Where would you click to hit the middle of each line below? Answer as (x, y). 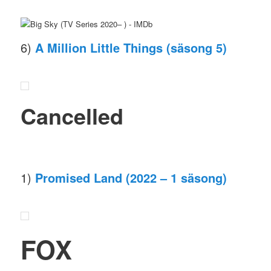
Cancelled (72, 115)
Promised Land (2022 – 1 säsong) (131, 178)
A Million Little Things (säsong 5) (131, 48)
